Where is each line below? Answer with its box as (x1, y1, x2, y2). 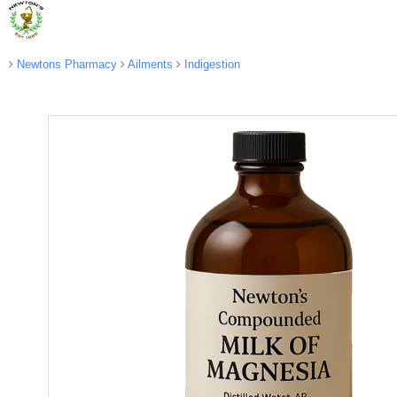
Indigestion (180, 58, 240, 71)
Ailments (124, 58, 173, 71)
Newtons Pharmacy (12, 58, 117, 71)
